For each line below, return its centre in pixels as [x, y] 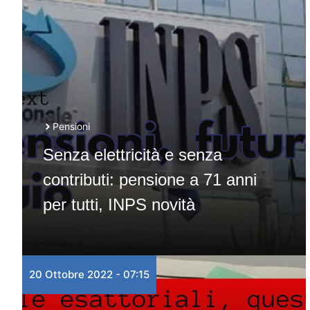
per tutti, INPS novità [119, 204]
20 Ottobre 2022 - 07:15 [89, 274]
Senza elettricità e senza [133, 155]
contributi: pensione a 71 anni [150, 180]
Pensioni [71, 126]
